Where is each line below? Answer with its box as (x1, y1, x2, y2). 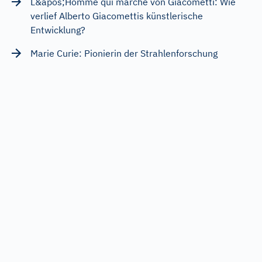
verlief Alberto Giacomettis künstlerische (30, 9, 203, 22)
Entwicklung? (30, 23, 85, 36)
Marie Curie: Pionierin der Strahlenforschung (30, 47, 218, 59)
